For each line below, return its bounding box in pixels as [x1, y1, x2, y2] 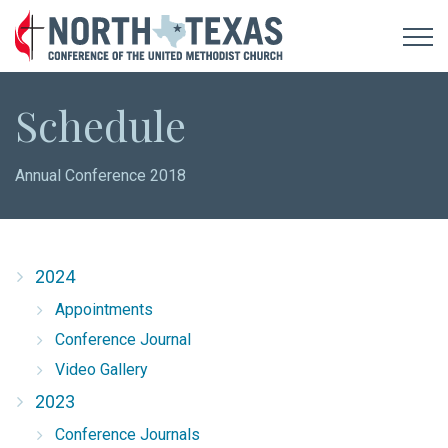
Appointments [55, 300, 153, 319]
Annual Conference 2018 [15, 166, 186, 185]
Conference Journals [55, 425, 200, 444]
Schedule [15, 97, 186, 153]
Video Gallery [55, 360, 148, 379]
